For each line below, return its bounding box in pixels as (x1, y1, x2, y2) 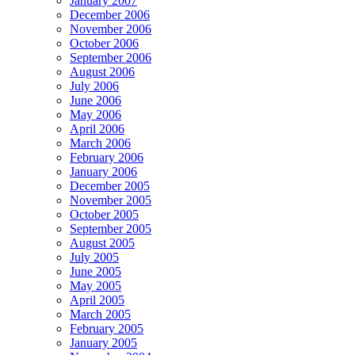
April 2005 (70, 292, 124, 307)
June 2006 (70, 93, 121, 107)
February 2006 (70, 150, 143, 164)
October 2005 (70, 207, 139, 221)
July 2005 (70, 250, 119, 264)
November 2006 (70, 21, 151, 36)
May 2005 (70, 278, 121, 292)
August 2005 (70, 235, 135, 250)
